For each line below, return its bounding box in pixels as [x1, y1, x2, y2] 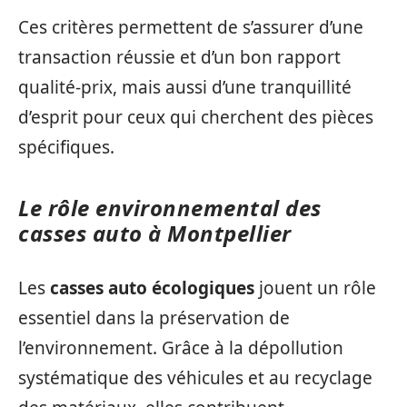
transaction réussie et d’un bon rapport [18, 45, 341, 69]
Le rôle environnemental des [18, 192, 322, 223]
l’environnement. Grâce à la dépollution [18, 336, 343, 361]
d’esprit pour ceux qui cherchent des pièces [18, 104, 373, 129]
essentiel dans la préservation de [18, 306, 290, 331]
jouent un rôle [254, 276, 376, 301]
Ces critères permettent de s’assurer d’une [18, 15, 363, 39]
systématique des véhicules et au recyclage [18, 366, 372, 391]
